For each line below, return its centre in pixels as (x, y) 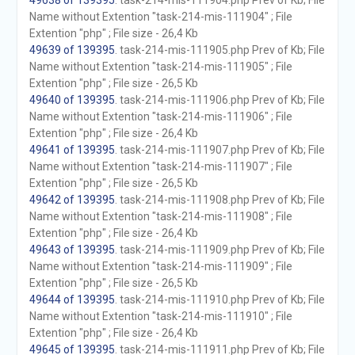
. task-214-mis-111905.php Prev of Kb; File (219, 50)
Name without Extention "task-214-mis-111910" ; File (160, 316)
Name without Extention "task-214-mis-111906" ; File (160, 116)
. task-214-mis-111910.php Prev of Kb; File (219, 300)
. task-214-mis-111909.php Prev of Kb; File (219, 250)
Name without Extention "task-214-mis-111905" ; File (160, 67)
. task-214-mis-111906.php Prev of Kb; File (219, 100)
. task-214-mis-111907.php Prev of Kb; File (219, 150)
